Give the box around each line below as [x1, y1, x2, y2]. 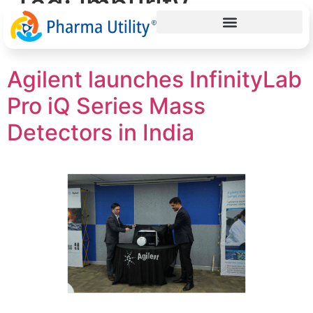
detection [14, 21, 143, 56]
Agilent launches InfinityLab [7, 66, 302, 94]
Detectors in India [7, 119, 194, 147]
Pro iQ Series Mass [7, 92, 205, 120]
